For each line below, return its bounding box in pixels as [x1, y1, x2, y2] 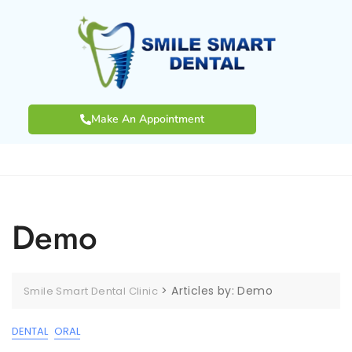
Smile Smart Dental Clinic [24, 283, 158, 299]
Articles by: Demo [171, 282, 273, 299]
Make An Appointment [91, 111, 205, 126]
